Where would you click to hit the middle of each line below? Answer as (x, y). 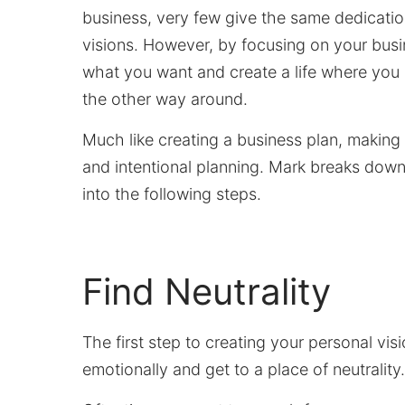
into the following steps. (172, 193)
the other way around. (165, 99)
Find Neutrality (207, 291)
